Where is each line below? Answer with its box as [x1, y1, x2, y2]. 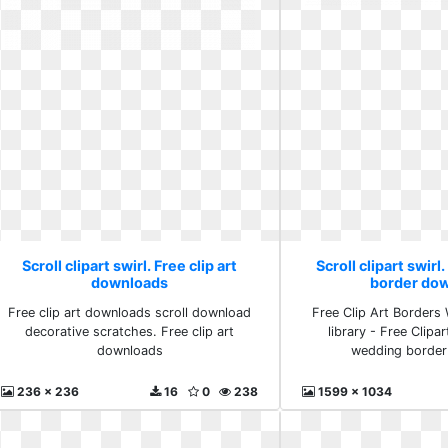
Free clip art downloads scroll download [8, 304, 252, 320]
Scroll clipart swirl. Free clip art [22, 256, 238, 274]
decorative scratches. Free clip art [25, 323, 235, 339]
